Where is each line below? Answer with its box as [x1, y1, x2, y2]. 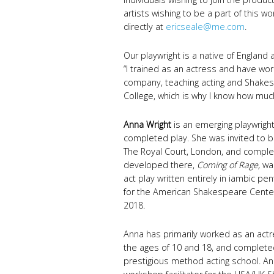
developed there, [124, 159, 197, 171]
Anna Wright [124, 119, 174, 131]
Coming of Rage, [197, 159, 260, 171]
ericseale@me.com [166, 21, 245, 33]
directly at [124, 21, 166, 33]
